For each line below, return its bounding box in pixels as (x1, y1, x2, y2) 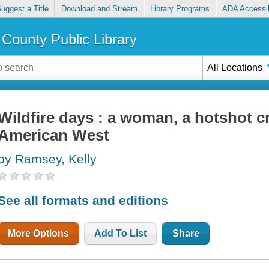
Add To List (94, 228, 147, 238)
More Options (8, 228, 70, 238)
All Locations (207, 62, 263, 73)
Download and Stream (61, 4, 138, 14)
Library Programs (150, 4, 210, 14)
